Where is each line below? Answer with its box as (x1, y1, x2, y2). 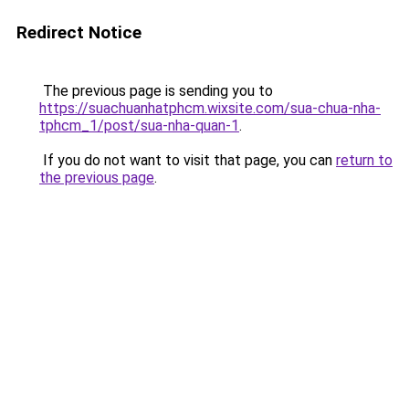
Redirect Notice (16, 22, 142, 43)
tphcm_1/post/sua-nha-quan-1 (39, 117, 239, 134)
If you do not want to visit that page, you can (39, 152, 336, 169)
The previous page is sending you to (39, 82, 273, 100)
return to (336, 152, 393, 169)
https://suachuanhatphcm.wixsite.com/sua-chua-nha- (39, 100, 381, 117)
